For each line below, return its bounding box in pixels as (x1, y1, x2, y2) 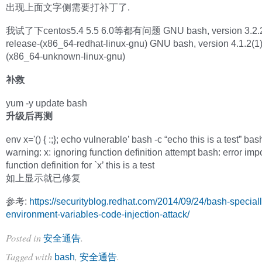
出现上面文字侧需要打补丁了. (6, 2, 130, 12)
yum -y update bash (6, 98, 87, 108)
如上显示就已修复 (6, 173, 81, 183)
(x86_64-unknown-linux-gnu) (6, 51, 125, 61)
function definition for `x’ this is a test (6, 160, 154, 170)
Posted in (6, 231, 43, 244)
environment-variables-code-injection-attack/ (6, 209, 189, 219)
